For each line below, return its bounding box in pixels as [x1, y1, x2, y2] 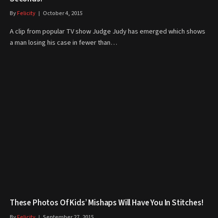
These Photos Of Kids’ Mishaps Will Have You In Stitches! [10, 197, 203, 209]
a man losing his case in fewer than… [10, 37, 117, 48]
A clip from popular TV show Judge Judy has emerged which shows [10, 26, 205, 36]
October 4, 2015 [43, 9, 83, 18]
